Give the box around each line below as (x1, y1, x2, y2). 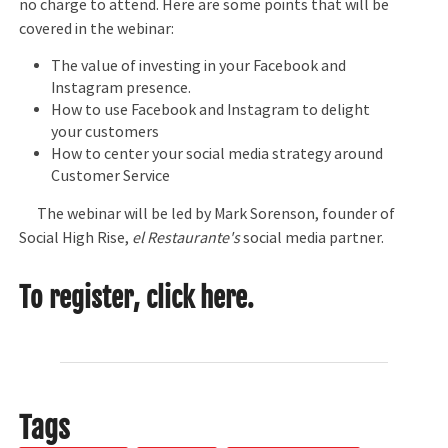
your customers (51, 122, 160, 143)
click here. (146, 280, 255, 315)
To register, (19, 280, 147, 315)
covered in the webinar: (19, 19, 175, 39)
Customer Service (51, 166, 171, 187)
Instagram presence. (51, 78, 192, 99)
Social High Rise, (19, 227, 133, 248)
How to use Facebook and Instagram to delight (51, 100, 371, 121)
